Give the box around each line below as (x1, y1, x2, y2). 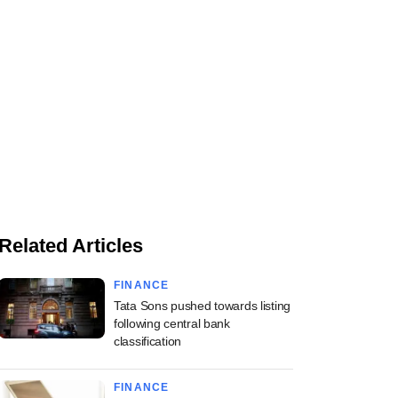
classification (114, 334, 182, 349)
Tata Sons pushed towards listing (114, 298, 291, 314)
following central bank (114, 316, 230, 331)
